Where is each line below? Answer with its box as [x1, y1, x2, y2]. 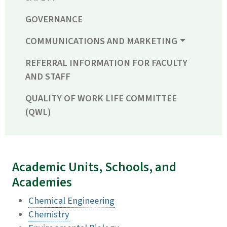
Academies [12, 173, 72, 192]
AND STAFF [25, 70, 70, 84]
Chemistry [28, 208, 69, 221]
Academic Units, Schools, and [12, 158, 176, 177]
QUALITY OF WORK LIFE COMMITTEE [25, 92, 177, 105]
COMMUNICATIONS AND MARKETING [25, 34, 177, 48]
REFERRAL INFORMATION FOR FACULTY [25, 56, 187, 70]
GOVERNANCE [25, 13, 83, 26]
